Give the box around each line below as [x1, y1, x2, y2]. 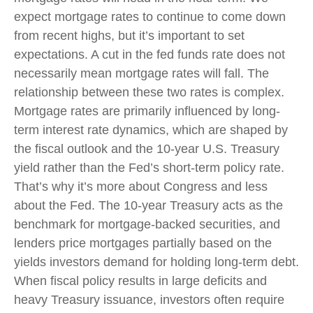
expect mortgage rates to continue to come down [14, 9, 286, 24]
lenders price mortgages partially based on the [14, 235, 272, 250]
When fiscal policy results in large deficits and [14, 273, 267, 288]
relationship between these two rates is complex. [14, 85, 284, 99]
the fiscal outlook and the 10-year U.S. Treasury [14, 141, 279, 156]
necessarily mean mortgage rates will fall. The [14, 66, 269, 80]
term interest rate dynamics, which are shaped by [14, 122, 288, 137]
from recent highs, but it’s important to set [14, 28, 245, 43]
